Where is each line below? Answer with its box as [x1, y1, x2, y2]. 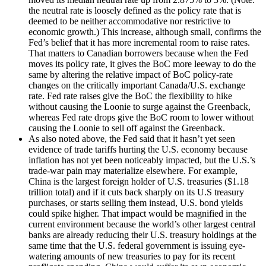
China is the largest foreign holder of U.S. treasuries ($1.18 [28, 176, 249, 186]
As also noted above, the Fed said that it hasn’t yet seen [28, 133, 235, 144]
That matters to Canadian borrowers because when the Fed [28, 47, 248, 58]
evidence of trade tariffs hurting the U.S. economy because [28, 144, 248, 154]
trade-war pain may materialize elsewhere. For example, [28, 165, 237, 176]
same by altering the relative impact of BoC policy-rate [28, 69, 233, 80]
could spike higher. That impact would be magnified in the [28, 208, 246, 218]
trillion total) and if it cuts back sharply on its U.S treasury [28, 186, 244, 197]
